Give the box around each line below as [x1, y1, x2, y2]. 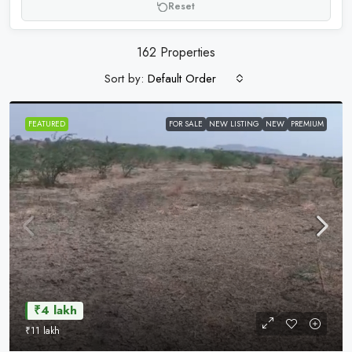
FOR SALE [169, 118, 203, 130]
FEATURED [28, 118, 65, 130]
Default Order [148, 70, 216, 87]
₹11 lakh [25, 324, 60, 338]
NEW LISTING [209, 118, 259, 130]
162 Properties [137, 43, 215, 61]
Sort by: [104, 69, 144, 87]
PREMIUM [291, 118, 324, 130]
